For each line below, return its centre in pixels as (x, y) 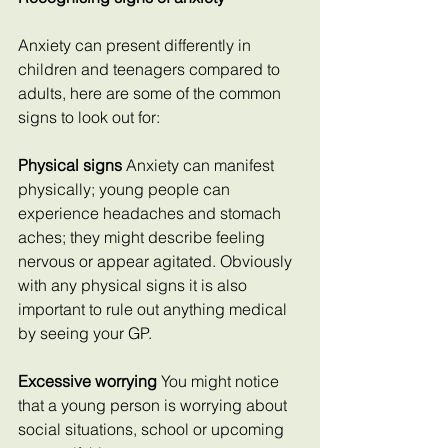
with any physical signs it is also (134, 285)
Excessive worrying (87, 381)
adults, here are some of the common (151, 93)
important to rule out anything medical (154, 309)
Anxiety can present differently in (136, 45)
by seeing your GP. (85, 333)
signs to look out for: (89, 117)
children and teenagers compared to (151, 69)
